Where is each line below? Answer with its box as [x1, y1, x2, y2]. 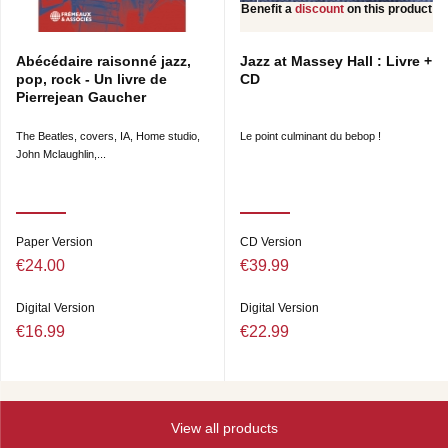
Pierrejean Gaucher [16, 89, 146, 106]
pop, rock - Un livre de [16, 71, 167, 88]
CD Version [240, 235, 302, 250]
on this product [347, 2, 432, 17]
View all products [170, 420, 278, 437]
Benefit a [241, 2, 295, 17]
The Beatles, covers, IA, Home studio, [16, 130, 200, 143]
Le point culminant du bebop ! [240, 130, 381, 143]
